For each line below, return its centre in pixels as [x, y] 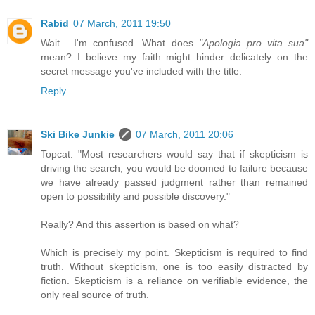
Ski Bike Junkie [78, 134]
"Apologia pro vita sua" [253, 43]
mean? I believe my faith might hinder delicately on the [174, 57]
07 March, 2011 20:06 [185, 134]
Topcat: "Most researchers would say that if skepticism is [174, 154]
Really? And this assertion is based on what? [140, 224]
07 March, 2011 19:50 [122, 23]
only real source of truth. [95, 294]
